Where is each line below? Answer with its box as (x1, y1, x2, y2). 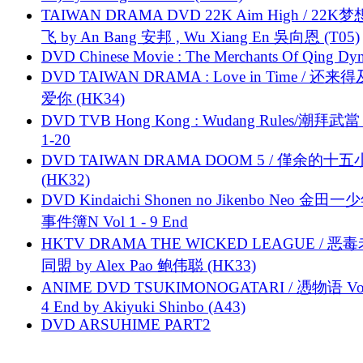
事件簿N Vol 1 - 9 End (41, 212, 188, 230)
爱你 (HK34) (41, 89, 125, 107)
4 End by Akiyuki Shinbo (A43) (41, 297, 246, 315)
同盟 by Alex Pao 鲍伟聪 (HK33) (41, 256, 256, 274)
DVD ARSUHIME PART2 (41, 315, 211, 333)
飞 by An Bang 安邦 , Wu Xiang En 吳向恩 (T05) (41, 28, 360, 45)
